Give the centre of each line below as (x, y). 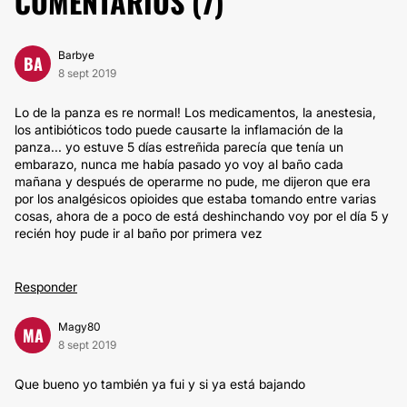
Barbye (76, 55)
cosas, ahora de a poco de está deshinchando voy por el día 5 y (202, 216)
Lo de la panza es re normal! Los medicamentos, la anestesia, (195, 112)
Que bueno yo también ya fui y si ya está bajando (160, 384)
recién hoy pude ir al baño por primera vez (139, 233)
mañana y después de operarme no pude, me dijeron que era (193, 181)
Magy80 (79, 327)
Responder (46, 287)
